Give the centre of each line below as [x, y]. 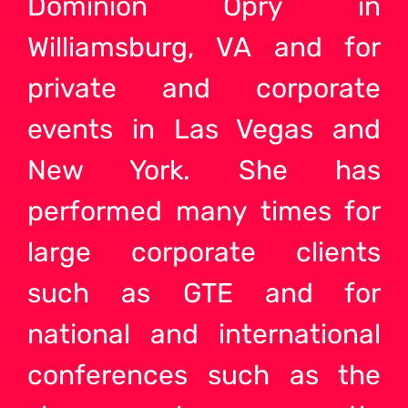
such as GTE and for [204, 293]
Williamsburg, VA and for [204, 47]
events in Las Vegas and [204, 129]
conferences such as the [204, 375]
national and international [204, 334]
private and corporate [204, 88]
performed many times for [204, 211]
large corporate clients [204, 252]
